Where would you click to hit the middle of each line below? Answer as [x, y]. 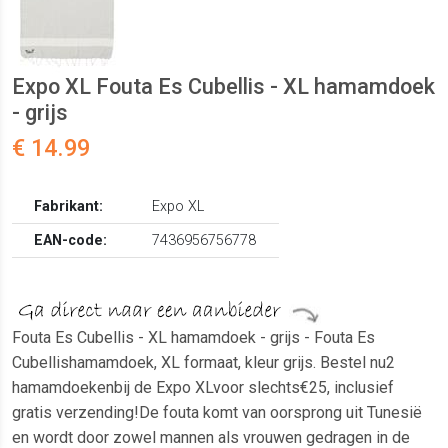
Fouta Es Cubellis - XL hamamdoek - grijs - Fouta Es [193, 338]
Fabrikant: [69, 207]
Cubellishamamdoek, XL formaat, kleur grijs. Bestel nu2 [203, 363]
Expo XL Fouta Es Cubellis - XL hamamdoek [223, 87]
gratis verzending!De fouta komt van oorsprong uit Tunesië [217, 413]
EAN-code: [71, 241]
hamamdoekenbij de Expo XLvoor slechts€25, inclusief [203, 388]
